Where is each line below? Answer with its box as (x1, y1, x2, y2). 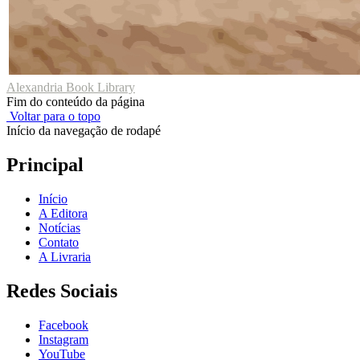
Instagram (39, 332, 88, 346)
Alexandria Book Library (6, 80, 135, 95)
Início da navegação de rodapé (6, 124, 161, 138)
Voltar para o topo (6, 109, 100, 124)
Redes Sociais (6, 280, 117, 301)
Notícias (39, 220, 80, 235)
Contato (39, 235, 79, 249)
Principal (6, 153, 84, 175)
